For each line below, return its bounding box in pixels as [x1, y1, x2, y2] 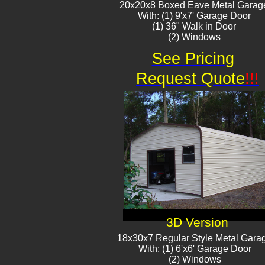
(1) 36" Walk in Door [152, 21, 236, 31]
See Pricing [151, 50, 234, 67]
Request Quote [136, 70, 245, 88]
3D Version [166, 215, 228, 230]
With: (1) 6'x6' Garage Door [138, 244, 251, 254]
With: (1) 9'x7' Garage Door [137, 11, 251, 21]
